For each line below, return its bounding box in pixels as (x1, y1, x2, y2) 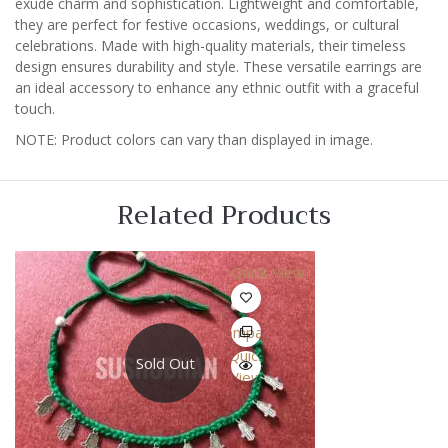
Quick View (231, 261, 305, 282)
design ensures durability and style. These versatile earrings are (15, 56, 422, 76)
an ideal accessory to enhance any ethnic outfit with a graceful (15, 77, 419, 97)
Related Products (117, 193, 331, 237)
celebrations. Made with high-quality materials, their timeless (15, 35, 406, 55)
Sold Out (135, 353, 195, 374)
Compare (214, 321, 278, 342)
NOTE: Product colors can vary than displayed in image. (15, 129, 373, 149)
